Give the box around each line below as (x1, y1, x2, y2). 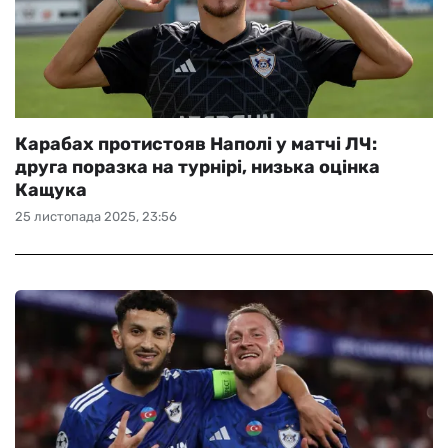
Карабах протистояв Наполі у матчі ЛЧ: (15, 133, 377, 155)
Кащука (15, 179, 87, 201)
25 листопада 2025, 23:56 (15, 209, 177, 224)
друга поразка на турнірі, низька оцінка (15, 156, 380, 178)
